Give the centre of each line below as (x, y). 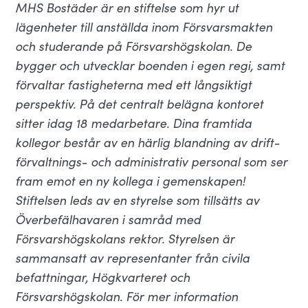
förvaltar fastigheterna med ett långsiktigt (134, 84)
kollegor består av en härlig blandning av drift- (148, 142)
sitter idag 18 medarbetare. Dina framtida (134, 123)
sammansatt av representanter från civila (133, 257)
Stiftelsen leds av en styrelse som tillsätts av (137, 200)
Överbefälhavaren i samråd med (108, 219)
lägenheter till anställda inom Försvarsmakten (144, 26)
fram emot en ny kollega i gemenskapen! (131, 180)
